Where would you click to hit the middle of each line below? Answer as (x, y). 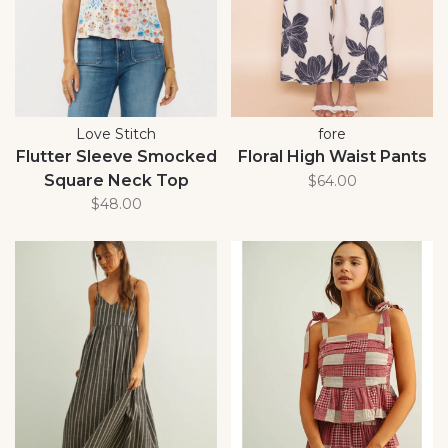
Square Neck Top (116, 180)
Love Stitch (116, 133)
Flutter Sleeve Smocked (116, 156)
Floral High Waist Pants (332, 156)
